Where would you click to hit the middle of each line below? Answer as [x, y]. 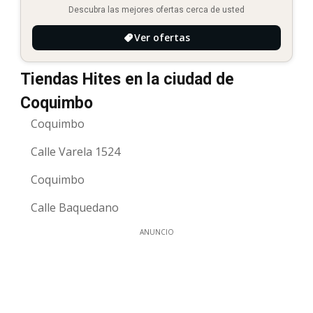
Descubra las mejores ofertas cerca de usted [156, 9]
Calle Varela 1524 [75, 151]
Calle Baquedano [75, 207]
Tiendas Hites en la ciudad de [127, 79]
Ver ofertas [162, 37]
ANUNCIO [156, 232]
